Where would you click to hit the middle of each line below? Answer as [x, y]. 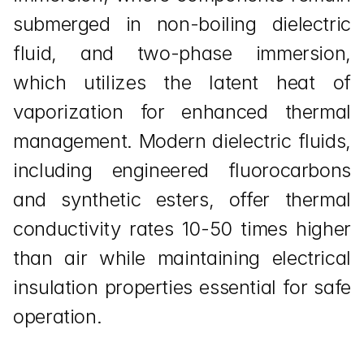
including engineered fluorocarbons [182, 170]
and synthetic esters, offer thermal [182, 199]
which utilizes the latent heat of [182, 82]
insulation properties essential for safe [182, 287]
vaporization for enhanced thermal [182, 112]
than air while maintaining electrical [182, 258]
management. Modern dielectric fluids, [182, 141]
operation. [58, 316]
